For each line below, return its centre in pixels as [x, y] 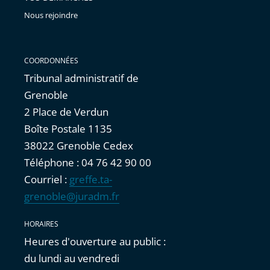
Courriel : [47, 180]
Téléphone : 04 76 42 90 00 [88, 163]
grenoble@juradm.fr [72, 196]
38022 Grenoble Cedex [79, 146]
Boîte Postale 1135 [68, 129]
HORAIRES [41, 224]
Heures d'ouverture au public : [95, 242]
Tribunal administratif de [81, 78]
